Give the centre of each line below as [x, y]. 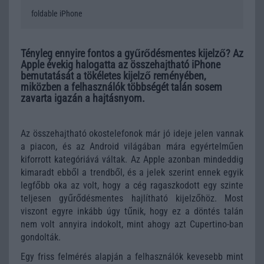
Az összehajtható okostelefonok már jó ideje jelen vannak [132, 133]
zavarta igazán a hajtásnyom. [83, 98]
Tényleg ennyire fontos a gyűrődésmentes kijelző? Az [132, 53]
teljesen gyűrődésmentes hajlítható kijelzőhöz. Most [132, 198]
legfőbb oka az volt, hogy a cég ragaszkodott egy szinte [132, 185]
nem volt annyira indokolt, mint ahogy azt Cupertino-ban [132, 224]
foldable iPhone [57, 14]
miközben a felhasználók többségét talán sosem [121, 87]
